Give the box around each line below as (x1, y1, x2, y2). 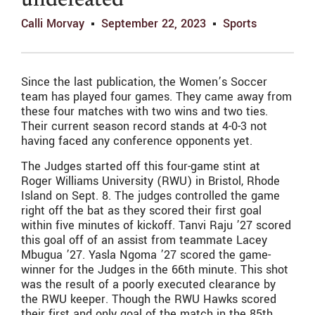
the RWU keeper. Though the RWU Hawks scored (21, 290, 276, 307)
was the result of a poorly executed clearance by (21, 276, 276, 292)
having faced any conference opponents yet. (21, 133, 256, 150)
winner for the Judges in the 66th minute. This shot (21, 261, 288, 278)
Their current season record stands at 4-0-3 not (21, 118, 267, 135)
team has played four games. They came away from (21, 89, 292, 105)
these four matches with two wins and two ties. (21, 103, 268, 120)
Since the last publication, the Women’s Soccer (21, 74, 267, 91)
